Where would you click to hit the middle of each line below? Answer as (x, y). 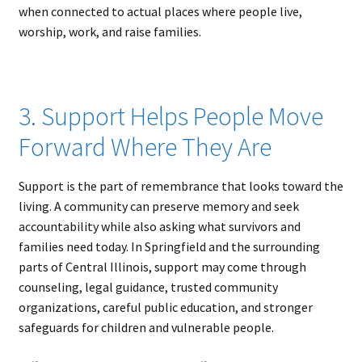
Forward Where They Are (145, 147)
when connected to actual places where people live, (160, 11)
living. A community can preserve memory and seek (158, 206)
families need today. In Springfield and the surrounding (169, 247)
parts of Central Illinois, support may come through (162, 267)
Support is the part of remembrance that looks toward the (181, 186)
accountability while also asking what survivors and (159, 227)
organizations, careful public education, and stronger (165, 307)
